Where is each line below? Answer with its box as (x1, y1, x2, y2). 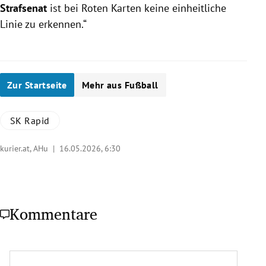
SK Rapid (10, 115, 50, 126)
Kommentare (9, 201, 97, 226)
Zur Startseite (7, 79, 67, 91)
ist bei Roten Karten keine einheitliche (47, 1, 226, 15)
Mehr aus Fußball (81, 79, 159, 91)
